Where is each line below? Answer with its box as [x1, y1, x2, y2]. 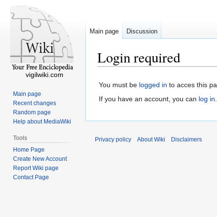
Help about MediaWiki [13, 118, 72, 125]
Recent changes [13, 99, 57, 107]
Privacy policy [95, 136, 131, 143]
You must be [99, 81, 139, 89]
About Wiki [137, 136, 165, 143]
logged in [139, 81, 167, 89]
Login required [97, 48, 180, 66]
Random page [13, 108, 51, 116]
